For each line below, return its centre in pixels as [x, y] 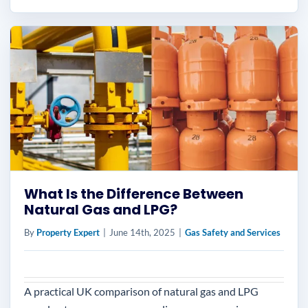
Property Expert [68, 232]
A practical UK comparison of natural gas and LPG [141, 291]
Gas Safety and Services [233, 232]
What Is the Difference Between [134, 194]
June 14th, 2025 [142, 232]
